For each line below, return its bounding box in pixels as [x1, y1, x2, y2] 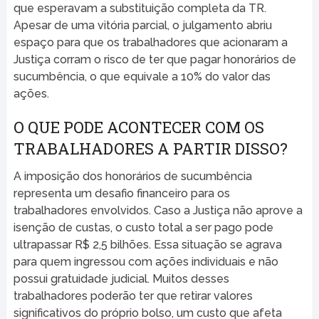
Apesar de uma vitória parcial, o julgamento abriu [13, 19, 272, 33]
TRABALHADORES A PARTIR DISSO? [13, 138, 288, 159]
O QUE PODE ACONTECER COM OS [13, 117, 264, 138]
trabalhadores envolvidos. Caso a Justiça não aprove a [13, 204, 303, 218]
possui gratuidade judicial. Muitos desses [13, 272, 229, 286]
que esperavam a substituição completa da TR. [13, 1, 266, 16]
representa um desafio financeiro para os [13, 187, 230, 201]
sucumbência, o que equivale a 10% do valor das [13, 70, 271, 84]
